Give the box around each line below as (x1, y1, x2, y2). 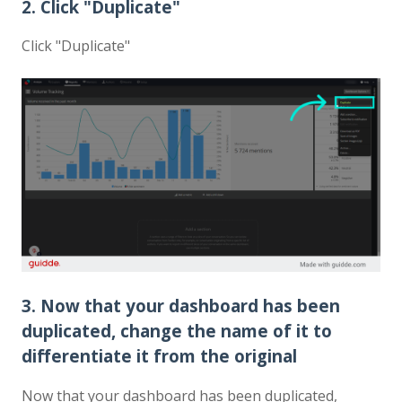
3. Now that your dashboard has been (22, 294, 340, 318)
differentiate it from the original (22, 345, 297, 368)
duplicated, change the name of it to (22, 319, 332, 343)
